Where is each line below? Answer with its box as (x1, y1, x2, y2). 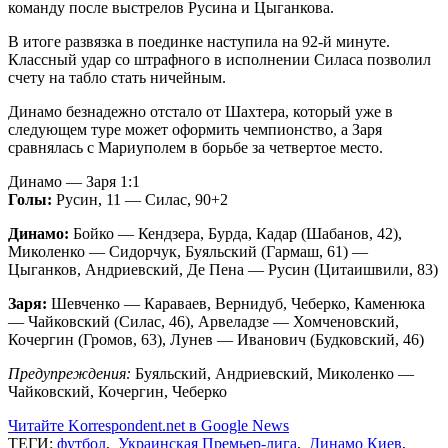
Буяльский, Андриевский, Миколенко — (135, 364, 414, 382)
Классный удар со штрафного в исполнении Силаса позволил (8, 50, 431, 68)
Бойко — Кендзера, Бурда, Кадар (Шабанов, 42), (73, 224, 402, 242)
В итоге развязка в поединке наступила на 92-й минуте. (8, 32, 390, 50)
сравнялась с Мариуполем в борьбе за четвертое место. (8, 138, 383, 156)
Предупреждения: (8, 364, 135, 382)
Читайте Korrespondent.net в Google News (8, 416, 289, 434)
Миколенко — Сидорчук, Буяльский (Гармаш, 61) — (8, 242, 368, 260)
